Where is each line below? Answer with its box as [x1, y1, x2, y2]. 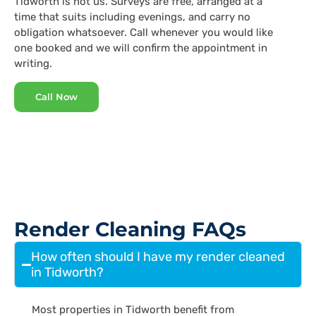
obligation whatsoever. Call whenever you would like [14, 26, 273, 39]
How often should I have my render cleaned [31, 249, 286, 265]
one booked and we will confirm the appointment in [14, 42, 267, 55]
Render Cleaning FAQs [14, 217, 246, 242]
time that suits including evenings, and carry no [14, 11, 250, 24]
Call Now [35, 91, 78, 103]
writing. [14, 57, 52, 71]
